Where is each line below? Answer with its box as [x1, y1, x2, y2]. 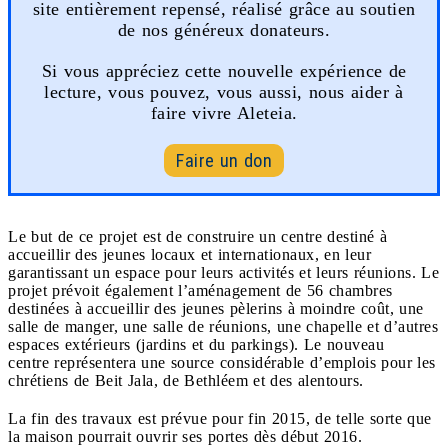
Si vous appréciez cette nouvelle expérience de [41, 60, 407, 81]
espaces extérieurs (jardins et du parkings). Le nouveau [8, 335, 384, 353]
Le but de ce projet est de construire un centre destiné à [8, 227, 387, 245]
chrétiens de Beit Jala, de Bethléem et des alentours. [8, 371, 364, 389]
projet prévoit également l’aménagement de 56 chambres [8, 281, 393, 299]
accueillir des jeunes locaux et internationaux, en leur [8, 245, 371, 263]
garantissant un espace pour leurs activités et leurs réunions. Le [8, 263, 439, 281]
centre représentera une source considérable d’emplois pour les [8, 353, 436, 371]
